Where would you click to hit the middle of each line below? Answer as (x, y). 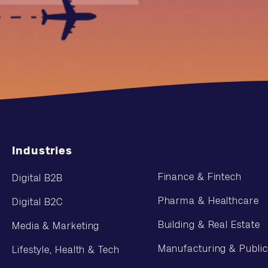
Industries (42, 151)
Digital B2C (37, 202)
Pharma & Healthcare (208, 201)
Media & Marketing (56, 226)
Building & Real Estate (209, 225)
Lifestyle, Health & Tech (66, 250)
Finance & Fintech (200, 177)
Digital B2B (37, 178)
